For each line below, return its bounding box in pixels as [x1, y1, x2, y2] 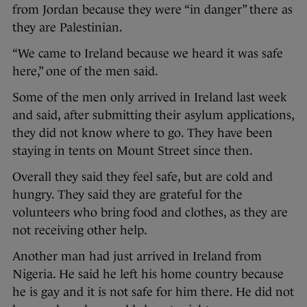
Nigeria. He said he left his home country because [12, 267, 284, 281]
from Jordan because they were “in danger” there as [12, 2, 293, 16]
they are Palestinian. [12, 20, 123, 34]
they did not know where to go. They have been [12, 125, 273, 140]
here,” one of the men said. [12, 64, 158, 78]
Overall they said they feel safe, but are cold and [12, 169, 273, 184]
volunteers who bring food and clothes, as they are [12, 205, 288, 219]
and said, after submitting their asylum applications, [12, 108, 294, 122]
